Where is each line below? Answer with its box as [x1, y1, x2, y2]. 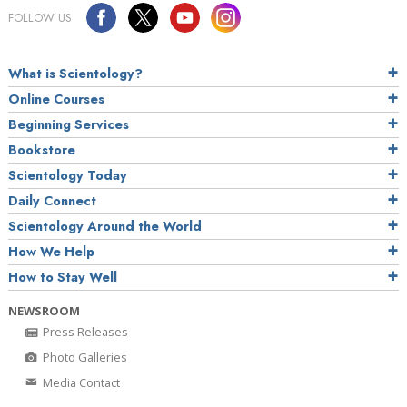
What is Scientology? [8, 64, 143, 83]
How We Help [8, 242, 94, 261]
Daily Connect [8, 191, 96, 210]
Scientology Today [8, 165, 127, 184]
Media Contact [40, 373, 120, 391]
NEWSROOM [8, 302, 80, 319]
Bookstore [8, 140, 75, 159]
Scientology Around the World [8, 216, 202, 235]
